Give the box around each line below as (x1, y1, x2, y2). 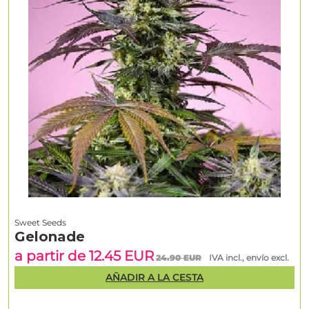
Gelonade (14, 228, 85, 246)
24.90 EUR (156, 252, 202, 263)
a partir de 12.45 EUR (14, 248, 154, 265)
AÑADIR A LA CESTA (106, 270, 203, 283)
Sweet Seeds (14, 217, 66, 228)
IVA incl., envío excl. (209, 252, 290, 263)
